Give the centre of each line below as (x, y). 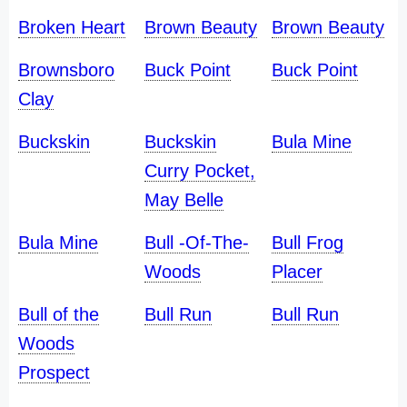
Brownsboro (66, 70)
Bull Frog (307, 243)
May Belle (184, 200)
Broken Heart (72, 27)
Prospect (54, 372)
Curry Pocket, (200, 171)
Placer (297, 272)
